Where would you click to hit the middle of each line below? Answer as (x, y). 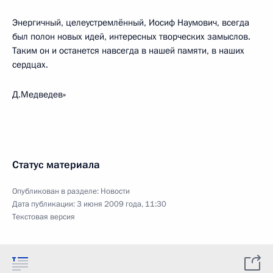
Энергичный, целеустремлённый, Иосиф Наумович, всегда (131, 23)
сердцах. (30, 65)
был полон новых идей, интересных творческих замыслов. (131, 37)
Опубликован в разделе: (56, 191)
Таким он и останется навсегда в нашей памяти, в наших (128, 51)
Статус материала (56, 165)
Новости (115, 191)
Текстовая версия (44, 217)
